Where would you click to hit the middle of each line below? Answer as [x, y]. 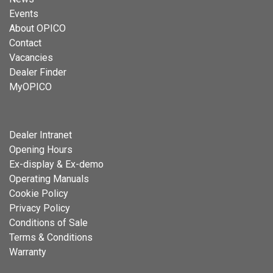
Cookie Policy [39, 194]
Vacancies [31, 58]
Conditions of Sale [48, 223]
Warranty [28, 252]
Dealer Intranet [41, 135]
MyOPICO [30, 87]
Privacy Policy [40, 208]
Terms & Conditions [51, 238]
